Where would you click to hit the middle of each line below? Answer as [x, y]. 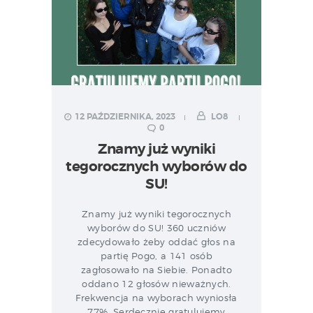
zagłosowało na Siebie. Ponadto [156, 269]
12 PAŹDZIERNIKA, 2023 [125, 117]
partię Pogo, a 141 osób [156, 255]
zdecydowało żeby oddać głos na [156, 241]
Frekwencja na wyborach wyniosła [156, 297]
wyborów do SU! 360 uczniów [156, 227]
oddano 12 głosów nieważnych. [156, 283]
